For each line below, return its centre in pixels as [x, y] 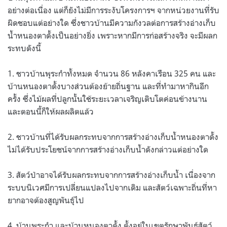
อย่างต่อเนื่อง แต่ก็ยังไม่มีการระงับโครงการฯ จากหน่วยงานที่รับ [113, 10]
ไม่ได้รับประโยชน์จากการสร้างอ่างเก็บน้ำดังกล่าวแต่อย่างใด [108, 149]
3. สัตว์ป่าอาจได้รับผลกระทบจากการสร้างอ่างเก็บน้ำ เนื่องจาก [111, 175]
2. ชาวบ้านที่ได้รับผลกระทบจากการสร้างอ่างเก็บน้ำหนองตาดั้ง [113, 137]
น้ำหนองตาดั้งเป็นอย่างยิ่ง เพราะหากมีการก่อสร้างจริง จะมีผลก [112, 35]
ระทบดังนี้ [24, 48]
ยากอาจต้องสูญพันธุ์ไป [46, 200]
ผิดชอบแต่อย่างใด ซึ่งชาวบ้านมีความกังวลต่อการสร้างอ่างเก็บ [112, 23]
